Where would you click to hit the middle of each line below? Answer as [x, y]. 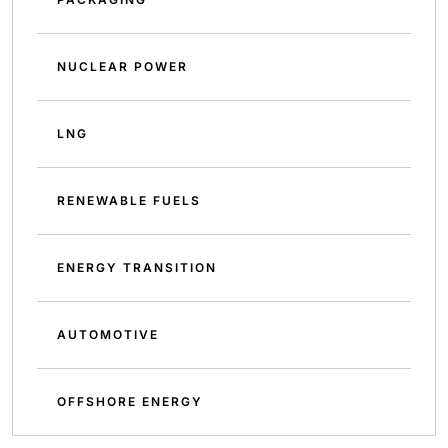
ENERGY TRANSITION [137, 267]
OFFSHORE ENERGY [130, 401]
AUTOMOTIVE [108, 334]
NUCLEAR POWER [122, 66]
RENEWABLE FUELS [129, 200]
